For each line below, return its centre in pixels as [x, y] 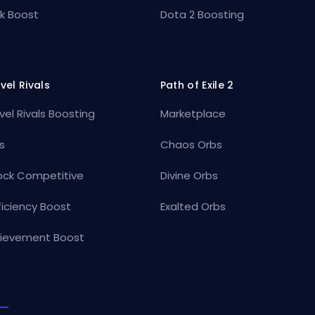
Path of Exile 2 [197, 85]
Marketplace [193, 113]
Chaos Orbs [191, 144]
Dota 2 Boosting [202, 14]
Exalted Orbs [193, 206]
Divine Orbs [189, 175]
